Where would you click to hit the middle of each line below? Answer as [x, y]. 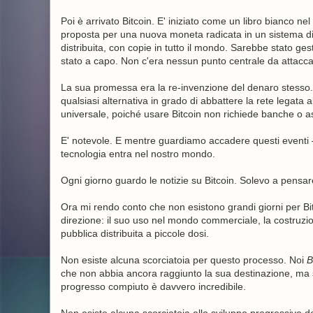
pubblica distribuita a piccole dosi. [134, 233]
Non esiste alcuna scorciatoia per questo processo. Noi [183, 260]
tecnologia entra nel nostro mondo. [138, 154]
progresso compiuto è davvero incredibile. [153, 286]
